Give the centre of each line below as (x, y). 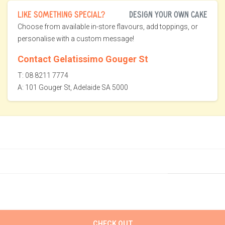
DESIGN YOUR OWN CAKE (168, 14)
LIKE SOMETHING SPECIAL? (61, 14)
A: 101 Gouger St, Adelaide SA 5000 (73, 88)
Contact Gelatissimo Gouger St (83, 59)
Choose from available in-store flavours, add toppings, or (108, 27)
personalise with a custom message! (76, 39)
